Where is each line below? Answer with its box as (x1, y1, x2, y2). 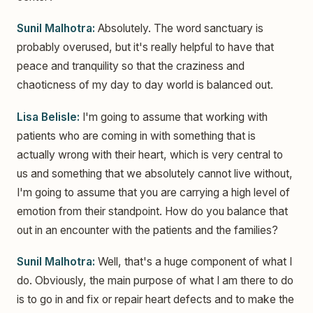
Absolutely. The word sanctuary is (95, 22, 263, 36)
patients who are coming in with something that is (17, 129, 256, 143)
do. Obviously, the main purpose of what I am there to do (17, 273, 293, 287)
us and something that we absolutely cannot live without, (17, 166, 293, 180)
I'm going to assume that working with (80, 110, 268, 124)
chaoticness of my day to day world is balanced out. (17, 78, 273, 92)
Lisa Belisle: (17, 110, 80, 124)
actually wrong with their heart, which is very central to (17, 147, 283, 161)
